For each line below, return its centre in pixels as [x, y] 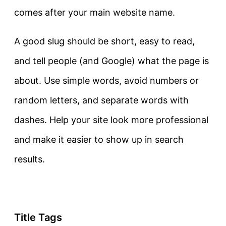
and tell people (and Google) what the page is [111, 61]
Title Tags [38, 217]
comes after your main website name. [95, 12]
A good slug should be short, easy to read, [104, 41]
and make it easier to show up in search [99, 139]
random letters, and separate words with [101, 100]
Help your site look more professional [128, 120]
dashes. [31, 120]
